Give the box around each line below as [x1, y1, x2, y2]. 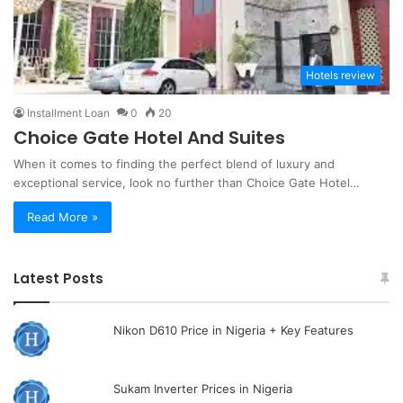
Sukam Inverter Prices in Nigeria [113, 381, 293, 396]
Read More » [27, 209, 98, 224]
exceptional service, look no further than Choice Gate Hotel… [13, 175, 360, 190]
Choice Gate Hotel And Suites [13, 124, 285, 150]
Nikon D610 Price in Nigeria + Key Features [113, 322, 354, 337]
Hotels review [306, 67, 375, 82]
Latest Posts [13, 268, 103, 288]
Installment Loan [27, 105, 110, 120]
